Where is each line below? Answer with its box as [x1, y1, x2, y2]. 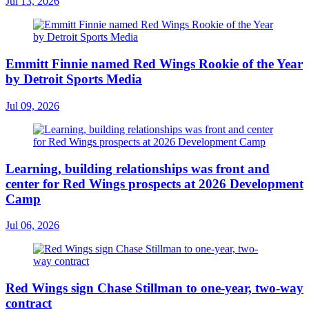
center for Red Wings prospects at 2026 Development [6, 176, 303, 191]
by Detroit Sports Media [6, 72, 142, 87]
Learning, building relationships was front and [6, 161, 270, 176]
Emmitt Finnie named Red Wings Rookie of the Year [6, 57, 303, 72]
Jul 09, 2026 [6, 99, 59, 112]
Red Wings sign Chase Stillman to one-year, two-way [6, 281, 303, 295]
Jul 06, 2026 [6, 219, 59, 232]
